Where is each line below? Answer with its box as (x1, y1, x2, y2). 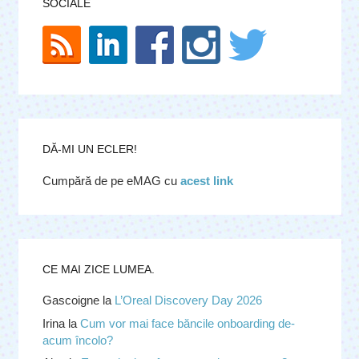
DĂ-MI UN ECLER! (42, 143, 137, 156)
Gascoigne (42, 293, 99, 308)
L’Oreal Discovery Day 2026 (114, 293, 262, 308)
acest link (179, 174, 233, 188)
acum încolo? (42, 333, 113, 347)
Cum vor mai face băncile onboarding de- (79, 316, 295, 330)
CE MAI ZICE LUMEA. (42, 263, 155, 276)
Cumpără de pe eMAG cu (42, 174, 180, 188)
